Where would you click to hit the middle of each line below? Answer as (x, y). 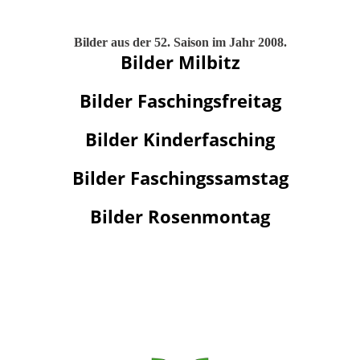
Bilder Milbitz (180, 62)
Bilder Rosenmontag (180, 216)
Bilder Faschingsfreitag (180, 100)
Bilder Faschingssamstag (180, 178)
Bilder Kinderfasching (180, 139)
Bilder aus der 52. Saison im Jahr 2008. (180, 42)
